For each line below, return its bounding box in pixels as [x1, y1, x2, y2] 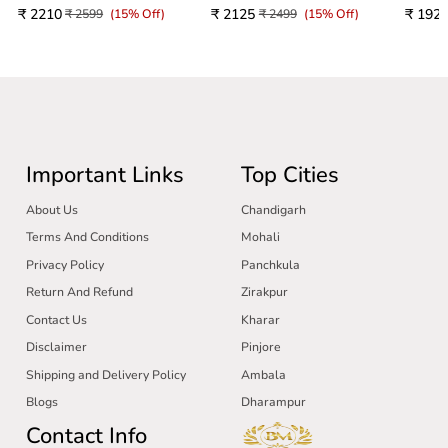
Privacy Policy [26, 256, 105, 273]
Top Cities [241, 160, 340, 191]
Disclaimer [26, 338, 88, 355]
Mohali [241, 229, 281, 246]
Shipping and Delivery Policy [26, 366, 187, 383]
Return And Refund [26, 284, 134, 301]
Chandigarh [241, 201, 307, 218]
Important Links [26, 160, 185, 191]
